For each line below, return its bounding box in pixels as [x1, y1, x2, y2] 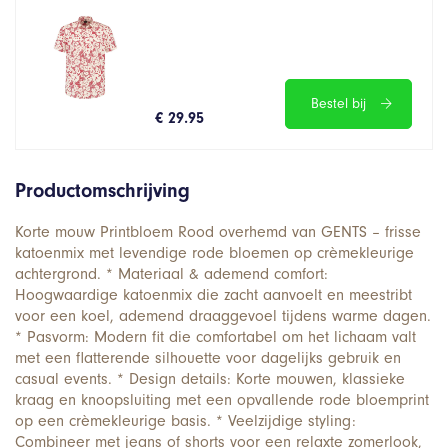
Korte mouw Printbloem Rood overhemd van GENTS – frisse [15, 222, 421, 241]
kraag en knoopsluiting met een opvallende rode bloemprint [15, 390, 429, 409]
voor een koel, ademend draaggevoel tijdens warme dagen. [15, 306, 431, 325]
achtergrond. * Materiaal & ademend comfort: [15, 264, 328, 283]
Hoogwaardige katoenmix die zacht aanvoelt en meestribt [15, 285, 412, 304]
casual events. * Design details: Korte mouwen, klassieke [15, 369, 405, 388]
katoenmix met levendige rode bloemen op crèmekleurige [15, 243, 414, 262]
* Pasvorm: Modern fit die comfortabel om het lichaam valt [15, 327, 416, 346]
